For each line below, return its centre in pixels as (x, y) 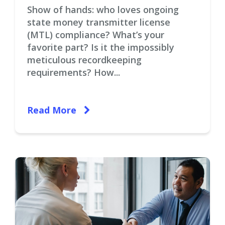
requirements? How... (74, 72)
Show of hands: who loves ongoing (103, 10)
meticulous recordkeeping (84, 60)
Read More (53, 110)
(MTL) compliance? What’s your (96, 35)
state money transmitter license (99, 22)
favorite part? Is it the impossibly (101, 47)
